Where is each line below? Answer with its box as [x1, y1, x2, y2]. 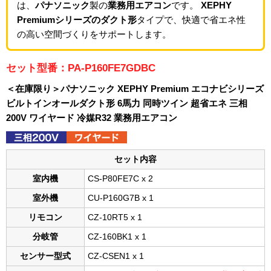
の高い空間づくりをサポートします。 [17, 29, 171, 40]
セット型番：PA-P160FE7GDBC [6, 62, 155, 74]
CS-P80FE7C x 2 [88, 174, 153, 184]
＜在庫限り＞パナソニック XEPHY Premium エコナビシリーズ [6, 83, 264, 94]
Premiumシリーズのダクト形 [17, 15, 137, 25]
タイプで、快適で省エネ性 [137, 15, 246, 25]
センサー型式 [20, 252, 71, 261]
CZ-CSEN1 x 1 [88, 252, 144, 261]
